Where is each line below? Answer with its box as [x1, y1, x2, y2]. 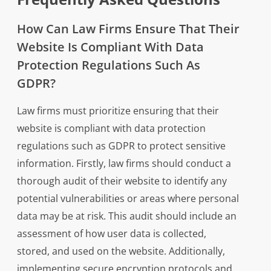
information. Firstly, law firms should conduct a [16, 157, 231, 171]
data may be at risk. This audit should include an [16, 209, 237, 223]
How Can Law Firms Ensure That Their [16, 21, 240, 38]
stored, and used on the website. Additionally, [16, 244, 225, 258]
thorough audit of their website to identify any [16, 174, 227, 188]
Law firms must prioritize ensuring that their [16, 104, 219, 118]
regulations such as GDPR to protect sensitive [16, 139, 226, 153]
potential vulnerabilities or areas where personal [16, 192, 239, 206]
